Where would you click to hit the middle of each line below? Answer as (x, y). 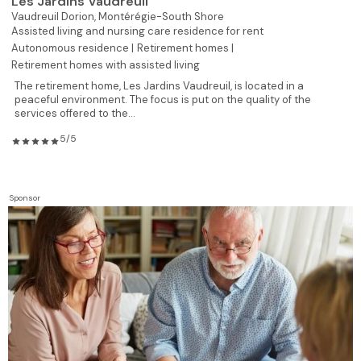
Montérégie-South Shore (161, 16)
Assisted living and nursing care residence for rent (137, 31)
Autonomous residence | (73, 48)
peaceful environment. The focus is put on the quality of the (163, 99)
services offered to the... (75, 113)
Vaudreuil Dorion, (55, 16)
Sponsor (25, 197)
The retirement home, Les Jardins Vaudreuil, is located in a (159, 85)
